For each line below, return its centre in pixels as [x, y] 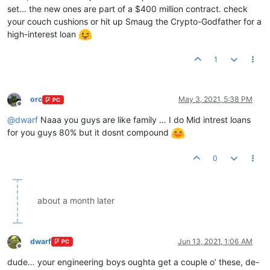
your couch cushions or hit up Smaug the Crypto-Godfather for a [134, 21]
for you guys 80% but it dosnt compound [89, 133]
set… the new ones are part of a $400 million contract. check [127, 8]
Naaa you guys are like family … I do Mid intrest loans [144, 120]
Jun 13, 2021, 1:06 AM [215, 241]
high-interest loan [43, 34]
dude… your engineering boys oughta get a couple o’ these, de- [133, 262]
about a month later [76, 200]
